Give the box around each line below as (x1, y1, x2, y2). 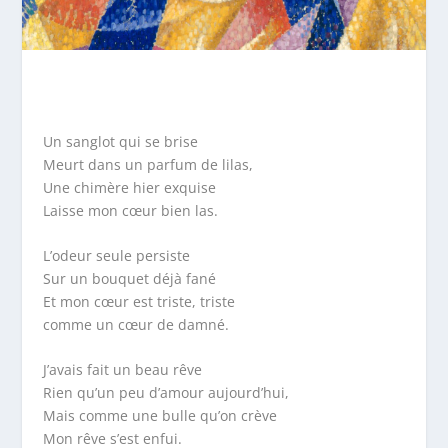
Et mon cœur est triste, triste (42, 291, 235, 311)
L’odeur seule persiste (42, 245, 190, 265)
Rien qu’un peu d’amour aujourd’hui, (42, 383, 289, 403)
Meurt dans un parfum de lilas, (42, 154, 253, 174)
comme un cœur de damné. (42, 314, 229, 334)
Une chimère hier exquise (42, 177, 216, 197)
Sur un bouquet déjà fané (42, 268, 216, 288)
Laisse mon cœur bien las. (42, 200, 218, 220)
